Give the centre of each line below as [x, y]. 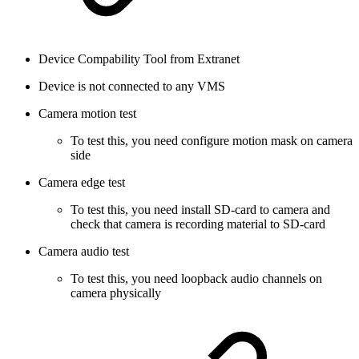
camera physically [116, 293]
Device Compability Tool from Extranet [139, 59]
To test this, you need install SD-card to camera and [200, 210]
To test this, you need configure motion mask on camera [212, 141]
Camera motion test [87, 114]
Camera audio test [84, 252]
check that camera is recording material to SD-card [198, 224]
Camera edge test [82, 183]
